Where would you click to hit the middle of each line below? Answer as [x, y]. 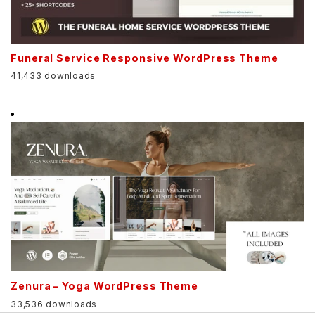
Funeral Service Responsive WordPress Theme [144, 58]
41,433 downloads [53, 76]
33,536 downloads [54, 304]
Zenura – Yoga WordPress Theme [105, 286]
